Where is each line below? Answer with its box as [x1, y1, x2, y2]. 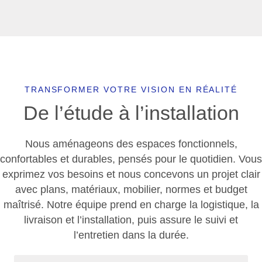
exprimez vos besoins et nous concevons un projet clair [2, 168, 260, 180]
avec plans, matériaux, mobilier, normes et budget [15, 183, 247, 195]
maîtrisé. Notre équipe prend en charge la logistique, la [3, 198, 259, 211]
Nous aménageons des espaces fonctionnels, [25, 137, 237, 150]
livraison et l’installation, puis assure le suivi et [24, 213, 238, 226]
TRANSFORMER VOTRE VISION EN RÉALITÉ [24, 84, 238, 94]
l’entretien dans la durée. [73, 229, 189, 241]
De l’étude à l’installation [23, 101, 239, 124]
